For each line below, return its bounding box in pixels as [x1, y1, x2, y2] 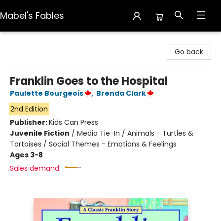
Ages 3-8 [10, 150, 43, 160]
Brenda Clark [96, 88, 146, 98]
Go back [175, 47, 203, 57]
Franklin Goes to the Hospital [10, 74, 168, 89]
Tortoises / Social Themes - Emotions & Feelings [10, 139, 177, 149]
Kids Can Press [49, 117, 98, 127]
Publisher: [10, 117, 49, 127]
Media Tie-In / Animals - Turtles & [77, 128, 193, 138]
